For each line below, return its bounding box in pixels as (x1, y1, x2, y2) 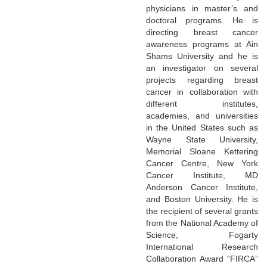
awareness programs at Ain (146, 39, 258, 49)
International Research (146, 241, 258, 252)
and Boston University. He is (146, 194, 258, 204)
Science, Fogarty (146, 229, 258, 240)
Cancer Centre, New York (146, 158, 258, 168)
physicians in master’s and (146, 3, 258, 13)
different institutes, (146, 98, 258, 108)
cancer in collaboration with (146, 86, 258, 97)
